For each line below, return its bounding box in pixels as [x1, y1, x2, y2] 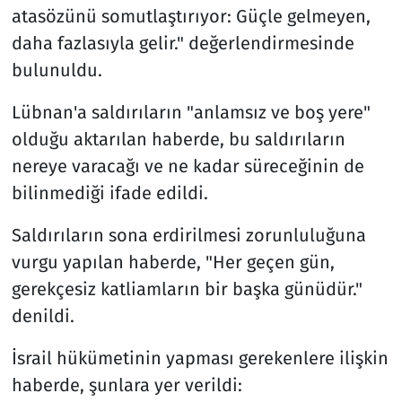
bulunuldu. [11, 59, 102, 82]
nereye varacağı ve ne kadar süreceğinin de [11, 155, 364, 178]
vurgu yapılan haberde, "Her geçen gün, [11, 251, 335, 274]
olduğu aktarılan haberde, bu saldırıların [11, 128, 345, 151]
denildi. [11, 305, 74, 328]
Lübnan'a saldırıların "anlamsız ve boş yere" [11, 101, 371, 124]
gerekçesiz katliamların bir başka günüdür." [11, 278, 363, 301]
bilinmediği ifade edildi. [11, 182, 208, 205]
